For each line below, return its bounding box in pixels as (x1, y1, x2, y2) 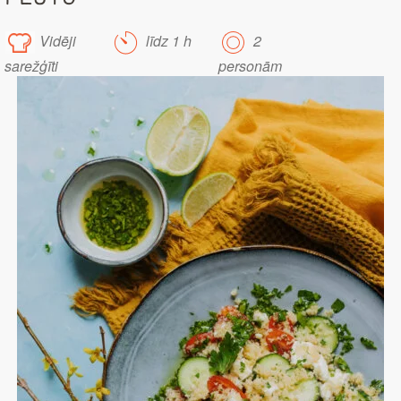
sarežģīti (4, 55, 58, 77)
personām (218, 55, 282, 77)
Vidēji (36, 30, 76, 52)
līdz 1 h (142, 30, 192, 52)
